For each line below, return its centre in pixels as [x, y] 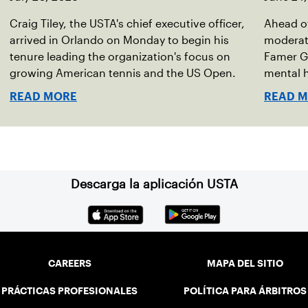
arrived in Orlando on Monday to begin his [119, 40]
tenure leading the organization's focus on [120, 57]
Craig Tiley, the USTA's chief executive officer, [127, 24]
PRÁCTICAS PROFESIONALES [70, 291]
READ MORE [43, 97]
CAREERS [69, 264]
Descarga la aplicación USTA [154, 184]
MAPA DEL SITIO [245, 264]
